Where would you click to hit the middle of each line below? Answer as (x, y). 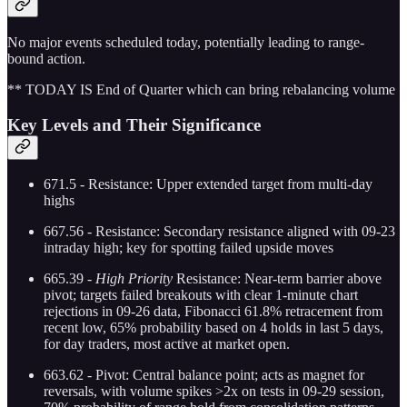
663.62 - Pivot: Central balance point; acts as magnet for (204, 375)
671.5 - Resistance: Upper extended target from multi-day (208, 184)
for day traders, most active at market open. (167, 344)
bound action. (46, 58)
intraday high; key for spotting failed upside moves (189, 248)
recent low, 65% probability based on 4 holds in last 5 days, (213, 328)
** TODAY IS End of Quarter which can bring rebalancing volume (201, 89)
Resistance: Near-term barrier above (277, 279)
